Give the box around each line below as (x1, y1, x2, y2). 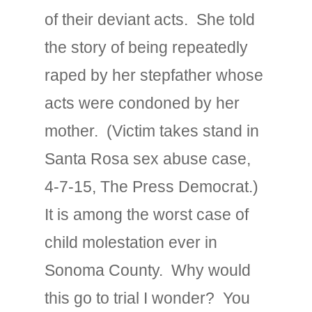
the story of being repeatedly (45, 38, 248, 56)
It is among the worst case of (45, 205, 249, 224)
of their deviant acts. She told (45, 10, 255, 29)
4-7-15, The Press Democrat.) (45, 178, 258, 196)
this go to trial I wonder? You (45, 289, 250, 307)
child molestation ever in (45, 233, 217, 251)
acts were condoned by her (45, 94, 240, 112)
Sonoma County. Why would (45, 261, 251, 279)
